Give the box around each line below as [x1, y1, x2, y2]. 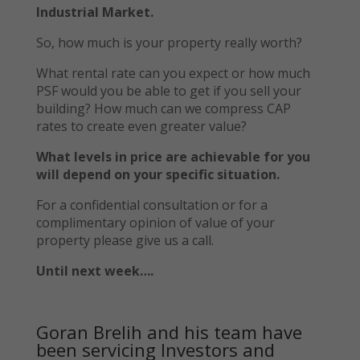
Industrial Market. [35, 2, 153, 21]
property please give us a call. [35, 231, 214, 249]
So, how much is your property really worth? [35, 33, 302, 51]
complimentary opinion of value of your [35, 213, 275, 231]
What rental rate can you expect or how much [35, 63, 310, 82]
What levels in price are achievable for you [35, 147, 310, 166]
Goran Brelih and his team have [35, 319, 302, 344]
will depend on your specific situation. [35, 165, 283, 183]
